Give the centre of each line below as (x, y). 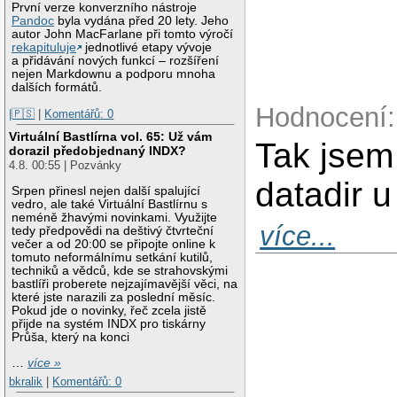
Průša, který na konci (71, 337)
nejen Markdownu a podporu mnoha (114, 74)
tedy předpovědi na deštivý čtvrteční (113, 230)
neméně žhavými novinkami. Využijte (115, 217)
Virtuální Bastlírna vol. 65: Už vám (111, 137)
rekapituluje (44, 47)
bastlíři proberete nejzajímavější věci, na (125, 284)
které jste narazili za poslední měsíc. (114, 297)
